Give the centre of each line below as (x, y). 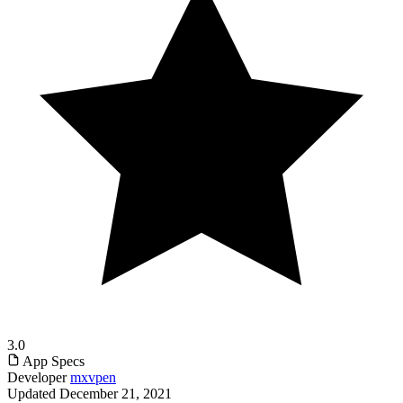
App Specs (52, 362)
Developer (37, 378)
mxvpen (93, 378)
